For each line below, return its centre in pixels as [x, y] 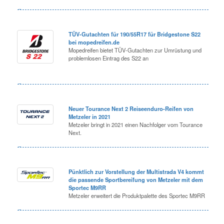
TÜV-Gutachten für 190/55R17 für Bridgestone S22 [135, 34]
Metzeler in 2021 [90, 116]
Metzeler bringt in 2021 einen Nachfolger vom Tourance [136, 124]
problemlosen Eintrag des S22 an [109, 58]
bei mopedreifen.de [94, 42]
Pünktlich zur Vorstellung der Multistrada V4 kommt [136, 171]
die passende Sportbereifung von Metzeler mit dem [136, 179]
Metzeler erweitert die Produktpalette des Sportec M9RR [137, 195]
